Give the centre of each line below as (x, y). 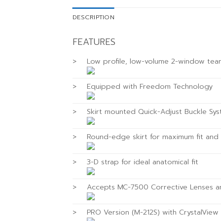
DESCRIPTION (93, 17)
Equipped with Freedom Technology (150, 86)
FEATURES (94, 42)
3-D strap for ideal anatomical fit (143, 162)
